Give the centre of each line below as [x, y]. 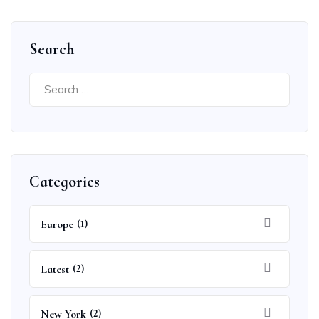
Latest [55, 269]
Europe [57, 224]
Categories [64, 182]
